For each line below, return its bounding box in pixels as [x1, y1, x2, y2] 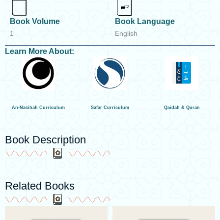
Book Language [115, 17, 175, 26]
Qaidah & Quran [164, 105, 200, 110]
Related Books [5, 180, 75, 192]
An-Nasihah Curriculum [12, 105, 65, 110]
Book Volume [10, 17, 60, 26]
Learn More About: [5, 47, 74, 56]
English [115, 29, 137, 38]
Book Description [5, 134, 86, 146]
